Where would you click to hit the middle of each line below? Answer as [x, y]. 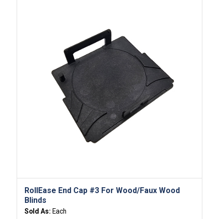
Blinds [35, 200]
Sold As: [38, 211]
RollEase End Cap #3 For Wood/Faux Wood [102, 191]
